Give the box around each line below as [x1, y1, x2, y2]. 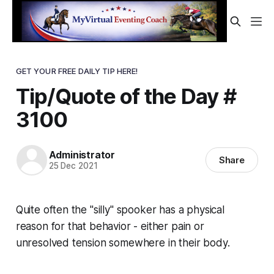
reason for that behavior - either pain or [15, 220, 204, 232]
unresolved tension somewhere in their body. [15, 236, 230, 249]
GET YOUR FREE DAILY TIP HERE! [15, 65, 138, 76]
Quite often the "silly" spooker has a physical [15, 203, 224, 216]
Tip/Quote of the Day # [15, 83, 236, 109]
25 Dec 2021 [48, 161, 98, 171]
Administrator [48, 149, 115, 161]
